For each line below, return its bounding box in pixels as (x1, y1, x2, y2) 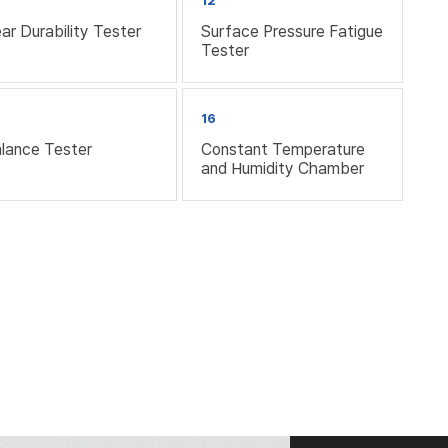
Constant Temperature (200, 139, 365, 159)
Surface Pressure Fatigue (200, 21, 383, 41)
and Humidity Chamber (200, 158, 364, 178)
